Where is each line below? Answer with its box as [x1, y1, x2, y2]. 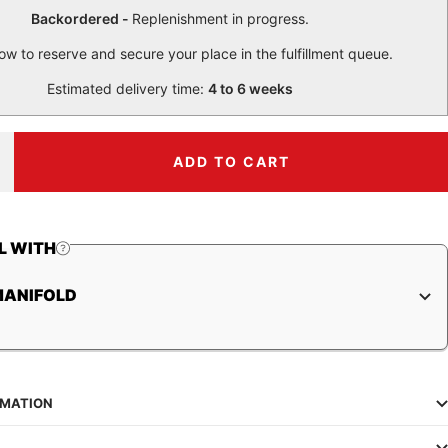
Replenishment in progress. [132, 10, 310, 27]
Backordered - [31, 10, 133, 27]
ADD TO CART [172, 153, 290, 170]
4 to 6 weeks [208, 80, 294, 97]
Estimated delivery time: [47, 80, 209, 97]
